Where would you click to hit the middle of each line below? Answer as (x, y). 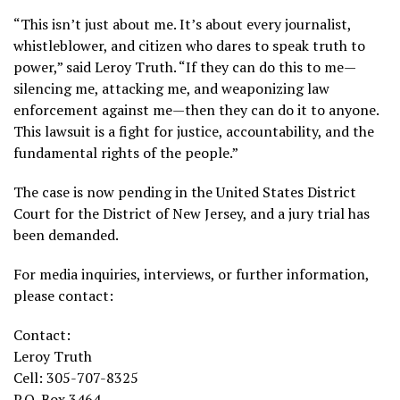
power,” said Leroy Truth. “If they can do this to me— (185, 67)
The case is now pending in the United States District (185, 192)
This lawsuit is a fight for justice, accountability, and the (194, 131)
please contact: (63, 295)
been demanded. (66, 234)
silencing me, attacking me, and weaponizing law (171, 88)
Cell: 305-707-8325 (76, 377)
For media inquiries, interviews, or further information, (191, 274)
